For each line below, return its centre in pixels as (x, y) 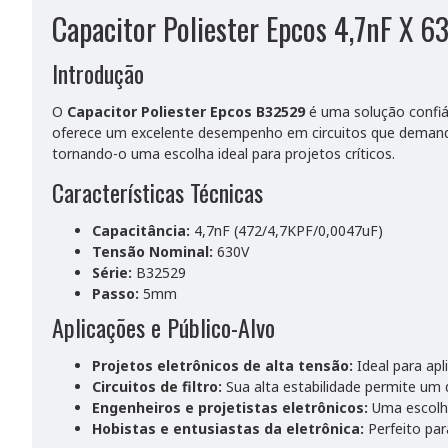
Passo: (115, 293)
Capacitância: (141, 230)
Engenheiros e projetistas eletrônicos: (230, 407)
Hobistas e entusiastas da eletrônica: (228, 428)
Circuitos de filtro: (157, 386)
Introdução (98, 73)
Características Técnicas (157, 192)
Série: (112, 272)
